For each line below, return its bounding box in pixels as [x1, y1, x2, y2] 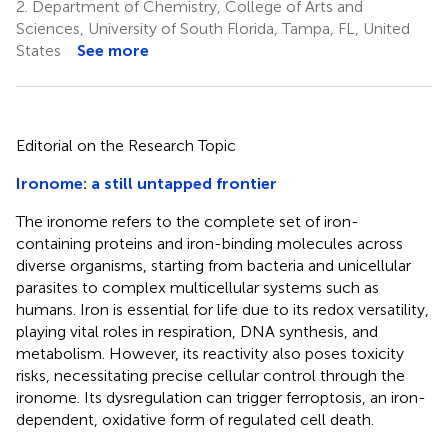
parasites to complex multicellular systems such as [16, 277, 379, 297]
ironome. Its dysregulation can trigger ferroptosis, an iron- [16, 387, 426, 407]
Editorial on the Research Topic [16, 135, 236, 155]
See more [77, 40, 149, 60]
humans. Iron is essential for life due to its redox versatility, [16, 299, 429, 319]
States [16, 40, 61, 60]
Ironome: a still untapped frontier [16, 173, 277, 193]
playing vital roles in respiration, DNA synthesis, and [16, 321, 378, 341]
